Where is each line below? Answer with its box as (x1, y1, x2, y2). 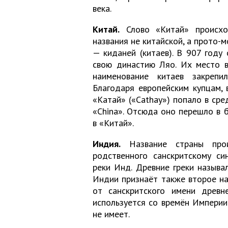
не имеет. (93, 208, 130, 220)
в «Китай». (93, 117, 134, 129)
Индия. (93, 138, 121, 150)
